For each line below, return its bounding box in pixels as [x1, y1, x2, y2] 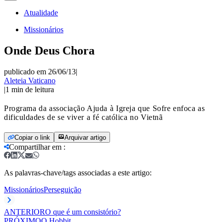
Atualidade [24, 8, 58, 17]
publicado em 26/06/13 [4, 67, 76, 76]
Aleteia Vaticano [4, 76, 55, 85]
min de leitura [11, 85, 54, 94]
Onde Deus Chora [4, 44, 95, 57]
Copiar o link [14, 133, 50, 141]
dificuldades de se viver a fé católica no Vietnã [4, 112, 163, 121]
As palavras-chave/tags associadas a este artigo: [4, 168, 152, 177]
